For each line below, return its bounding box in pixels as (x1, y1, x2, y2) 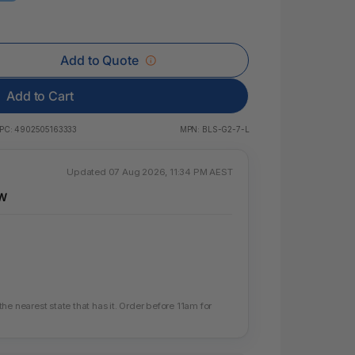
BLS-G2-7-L (202, 124, 250, 134)
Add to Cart (6, 88, 74, 104)
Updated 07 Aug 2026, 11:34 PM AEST (67, 166, 233, 177)
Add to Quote (60, 52, 139, 68)
